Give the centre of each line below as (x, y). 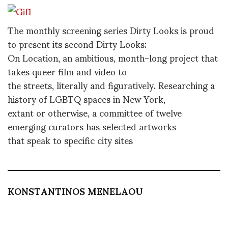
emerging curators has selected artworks (92, 126)
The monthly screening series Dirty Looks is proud (111, 30)
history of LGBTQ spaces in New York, (87, 99)
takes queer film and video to (67, 71)
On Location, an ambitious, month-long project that (113, 58)
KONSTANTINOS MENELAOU (75, 190)
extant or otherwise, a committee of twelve (95, 112)
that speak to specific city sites (70, 140)
